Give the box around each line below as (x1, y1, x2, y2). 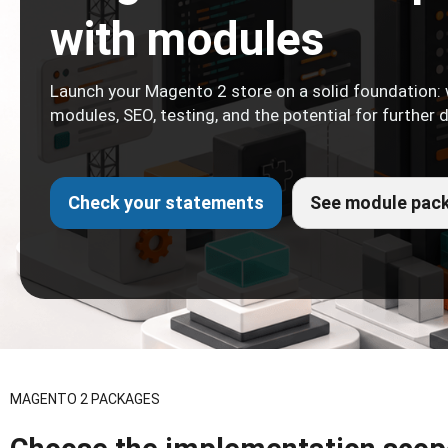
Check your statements (68, 192, 264, 213)
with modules (50, 12, 324, 66)
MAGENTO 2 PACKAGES (10, 391, 160, 407)
